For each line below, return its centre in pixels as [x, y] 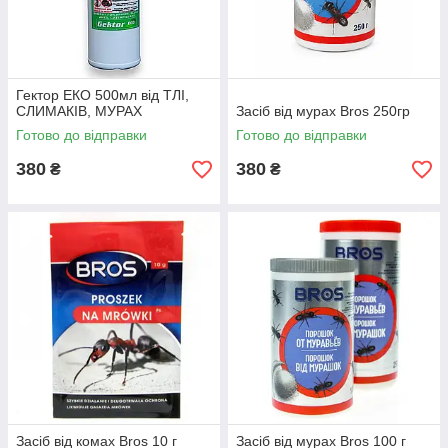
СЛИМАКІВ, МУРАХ [79, 111]
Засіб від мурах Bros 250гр [323, 111]
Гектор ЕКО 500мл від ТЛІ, [102, 95]
